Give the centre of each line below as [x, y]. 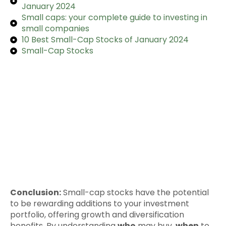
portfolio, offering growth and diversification [97, 214]
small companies [55, 28]
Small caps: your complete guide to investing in [114, 17]
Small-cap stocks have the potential [135, 192]
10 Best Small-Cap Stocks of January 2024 [105, 39]
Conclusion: [36, 192]
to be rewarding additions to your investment [100, 203]
